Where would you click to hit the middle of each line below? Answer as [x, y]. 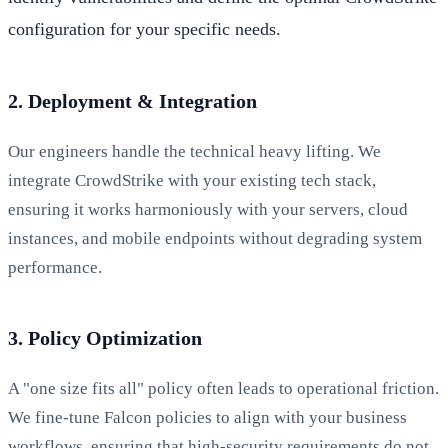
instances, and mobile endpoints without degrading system [215, 238]
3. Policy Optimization [105, 337]
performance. [55, 267]
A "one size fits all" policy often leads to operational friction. [223, 388]
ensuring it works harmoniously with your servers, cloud [208, 209]
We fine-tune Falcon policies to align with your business [207, 417]
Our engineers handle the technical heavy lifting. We [194, 151]
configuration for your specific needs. [144, 28]
